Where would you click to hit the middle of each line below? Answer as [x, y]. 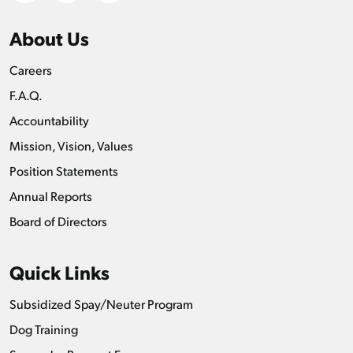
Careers [31, 69]
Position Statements [64, 170]
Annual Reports [51, 195]
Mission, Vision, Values [71, 145]
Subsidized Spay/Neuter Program [101, 303]
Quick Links [59, 271]
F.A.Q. [26, 95]
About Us [49, 37]
